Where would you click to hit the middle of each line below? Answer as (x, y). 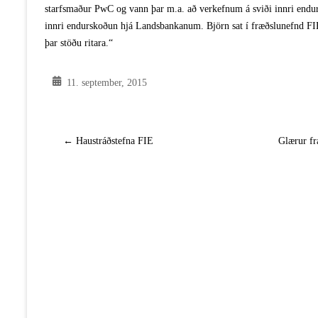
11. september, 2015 (107, 83)
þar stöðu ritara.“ (79, 43)
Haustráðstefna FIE (113, 141)
